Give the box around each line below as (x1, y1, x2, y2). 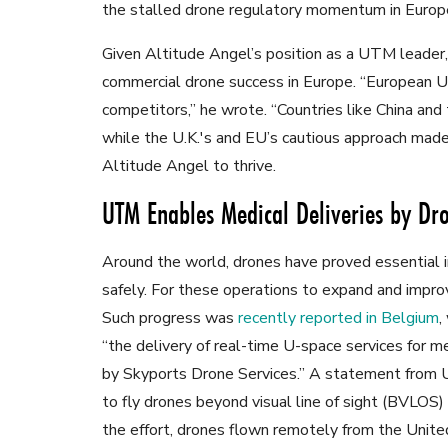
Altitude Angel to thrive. (102, 155, 276, 178)
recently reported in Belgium (238, 307, 439, 330)
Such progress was (102, 307, 238, 330)
